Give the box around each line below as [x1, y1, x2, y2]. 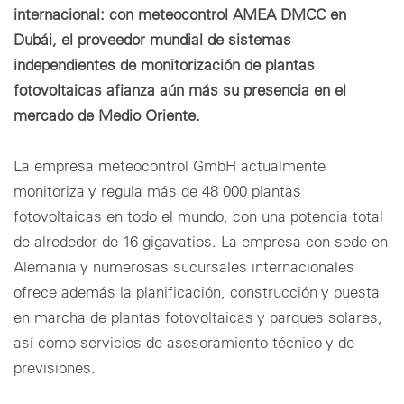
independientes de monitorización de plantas [14, 54, 315, 74]
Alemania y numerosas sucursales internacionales [14, 256, 354, 276]
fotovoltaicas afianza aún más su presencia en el [14, 79, 346, 99]
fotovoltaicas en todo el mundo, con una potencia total [14, 206, 383, 225]
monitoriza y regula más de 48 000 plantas [14, 180, 301, 200]
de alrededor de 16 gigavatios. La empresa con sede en [14, 231, 388, 251]
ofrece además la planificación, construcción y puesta [14, 281, 380, 301]
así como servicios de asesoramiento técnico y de [14, 332, 354, 352]
